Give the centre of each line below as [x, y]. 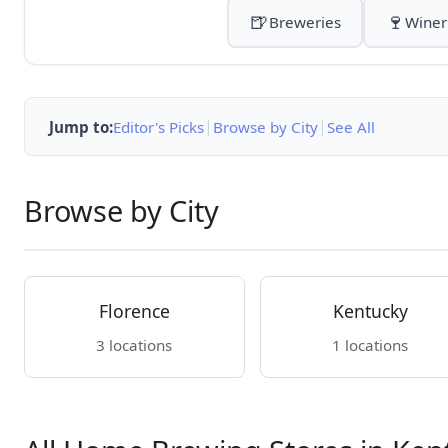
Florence [134, 311]
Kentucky [370, 311]
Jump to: [81, 126]
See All [351, 126]
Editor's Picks [158, 126]
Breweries [304, 22]
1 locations [370, 345]
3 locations [134, 345]
